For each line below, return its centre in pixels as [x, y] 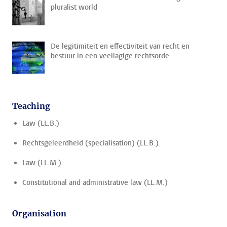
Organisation [39, 213]
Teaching [31, 106]
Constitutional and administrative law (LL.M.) [95, 183]
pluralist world [74, 7]
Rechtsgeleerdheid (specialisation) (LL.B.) [90, 143]
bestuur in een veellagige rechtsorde [110, 56]
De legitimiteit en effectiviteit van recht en [120, 46]
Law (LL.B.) [41, 123]
